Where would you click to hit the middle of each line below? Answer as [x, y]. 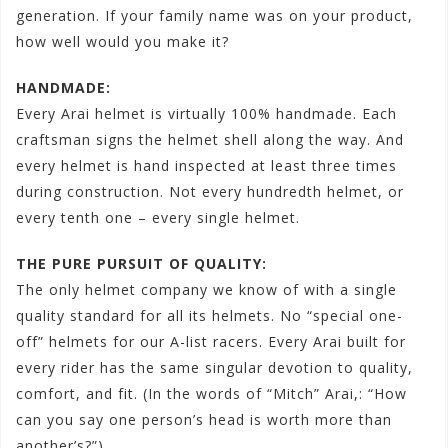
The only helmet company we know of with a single [206, 290]
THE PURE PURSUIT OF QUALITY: [141, 264]
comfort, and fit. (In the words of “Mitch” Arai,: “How [211, 394]
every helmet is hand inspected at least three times [206, 166]
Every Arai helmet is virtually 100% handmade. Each [206, 114]
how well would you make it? [122, 42]
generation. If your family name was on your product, [214, 16]
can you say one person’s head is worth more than [204, 420]
